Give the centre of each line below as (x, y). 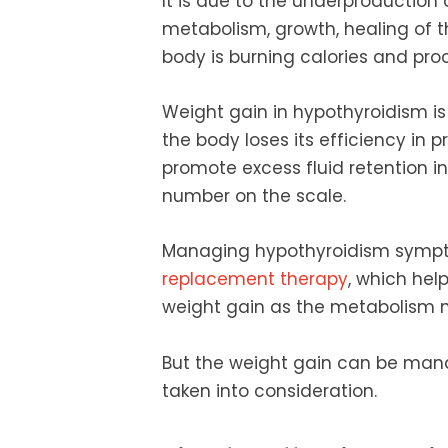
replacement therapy (255, 279)
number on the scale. (254, 196)
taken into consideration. (269, 390)
